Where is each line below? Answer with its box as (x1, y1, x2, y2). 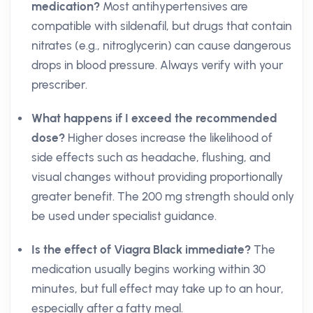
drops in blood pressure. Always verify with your (31, 58, 283, 72)
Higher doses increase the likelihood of (65, 131, 272, 145)
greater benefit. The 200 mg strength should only (31, 189, 294, 203)
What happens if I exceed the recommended (31, 111, 277, 125)
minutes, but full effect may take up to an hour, (31, 282, 284, 296)
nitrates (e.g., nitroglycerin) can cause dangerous (31, 38, 291, 52)
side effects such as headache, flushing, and (31, 150, 270, 164)
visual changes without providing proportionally (31, 170, 283, 184)
